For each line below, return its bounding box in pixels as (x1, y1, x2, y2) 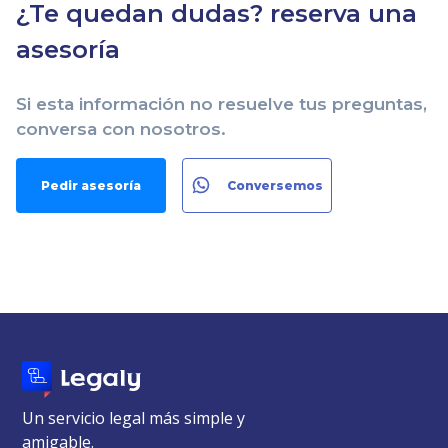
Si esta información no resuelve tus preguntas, (16, 93, 427, 114)
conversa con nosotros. (16, 118, 226, 139)
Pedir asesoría (41, 177, 141, 193)
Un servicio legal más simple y (22, 406, 246, 429)
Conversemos (227, 177, 323, 193)
